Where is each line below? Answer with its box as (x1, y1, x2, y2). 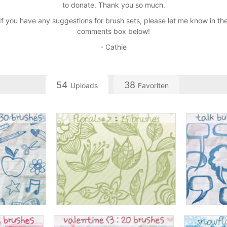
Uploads (70, 81, 98, 90)
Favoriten (137, 81, 169, 90)
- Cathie (100, 43, 127, 51)
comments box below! (77, 27, 150, 35)
